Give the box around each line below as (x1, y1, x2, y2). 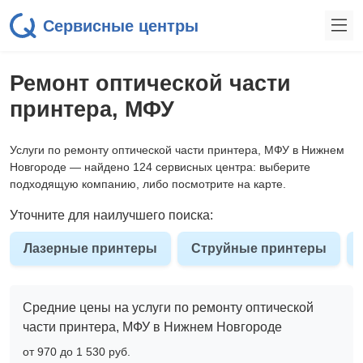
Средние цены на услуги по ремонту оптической (23, 301, 314, 314)
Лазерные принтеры (23, 241, 157, 255)
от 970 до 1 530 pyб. (23, 345, 130, 358)
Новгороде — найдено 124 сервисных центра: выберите (10, 160, 310, 173)
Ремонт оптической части (10, 71, 291, 96)
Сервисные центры (43, 16, 199, 35)
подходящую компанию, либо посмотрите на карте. (10, 177, 286, 190)
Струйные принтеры (191, 241, 327, 255)
